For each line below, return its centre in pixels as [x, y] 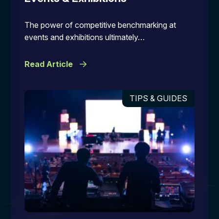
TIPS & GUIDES [159, 98]
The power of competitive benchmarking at [100, 25]
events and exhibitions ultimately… [84, 37]
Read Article [49, 64]
